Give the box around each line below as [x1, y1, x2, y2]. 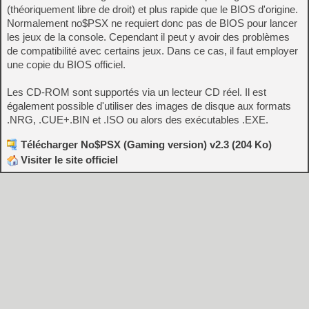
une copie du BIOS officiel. [7, 59, 126, 70]
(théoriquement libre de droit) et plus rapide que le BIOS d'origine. [7, 3, 298, 15]
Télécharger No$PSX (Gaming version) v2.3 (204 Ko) [21, 139, 272, 150]
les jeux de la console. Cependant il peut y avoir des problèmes [7, 31, 290, 43]
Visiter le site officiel [18, 154, 118, 166]
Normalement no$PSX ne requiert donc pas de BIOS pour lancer [7, 17, 297, 29]
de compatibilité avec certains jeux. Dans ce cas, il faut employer [7, 45, 298, 57]
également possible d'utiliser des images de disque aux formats [7, 100, 291, 112]
